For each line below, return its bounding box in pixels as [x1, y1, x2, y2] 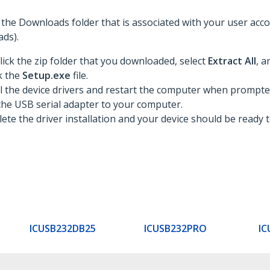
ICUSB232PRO [144, 221, 207, 235]
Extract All [208, 54, 256, 67]
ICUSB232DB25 [30, 221, 96, 235]
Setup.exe [22, 69, 73, 82]
